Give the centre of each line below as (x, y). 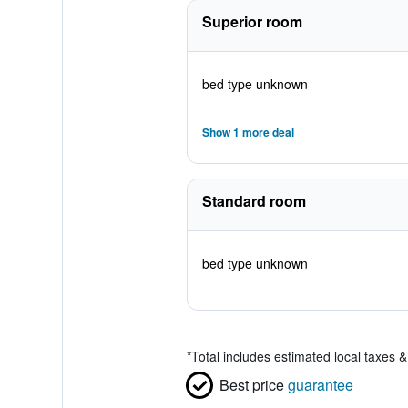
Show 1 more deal (248, 132)
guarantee (320, 385)
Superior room (252, 21)
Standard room (254, 201)
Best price (251, 385)
